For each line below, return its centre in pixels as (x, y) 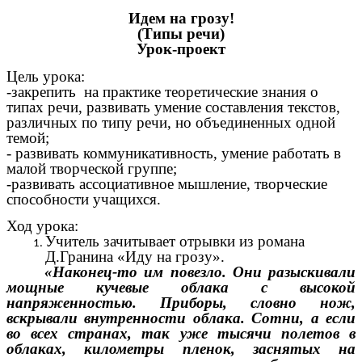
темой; (28, 137)
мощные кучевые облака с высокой (181, 288)
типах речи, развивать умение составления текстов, (173, 107)
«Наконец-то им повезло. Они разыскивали (200, 272)
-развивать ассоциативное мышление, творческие (167, 183)
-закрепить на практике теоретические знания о (162, 91)
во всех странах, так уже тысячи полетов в (181, 334)
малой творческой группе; (92, 168)
